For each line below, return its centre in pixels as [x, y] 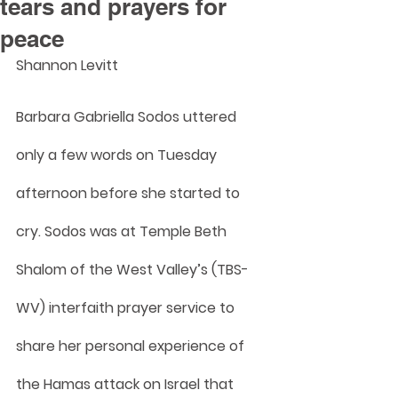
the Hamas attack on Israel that [127, 384]
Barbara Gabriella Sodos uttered [128, 117]
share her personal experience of [132, 346]
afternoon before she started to [130, 193]
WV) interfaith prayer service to [127, 308]
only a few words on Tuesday [118, 155]
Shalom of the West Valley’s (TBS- [132, 270]
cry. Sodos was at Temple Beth [123, 231]
